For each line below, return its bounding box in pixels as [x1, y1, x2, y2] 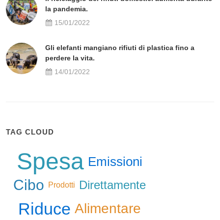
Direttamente [79, 178, 146, 192]
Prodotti [48, 181, 75, 190]
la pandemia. [45, 5, 88, 13]
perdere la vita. [45, 54, 95, 62]
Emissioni [88, 154, 142, 169]
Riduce [18, 199, 71, 219]
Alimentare [75, 201, 141, 217]
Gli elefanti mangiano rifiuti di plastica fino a [45, 44, 194, 52]
